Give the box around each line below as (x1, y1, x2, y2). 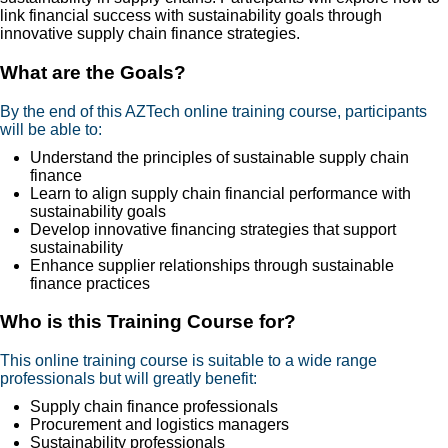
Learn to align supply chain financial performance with (30, 184, 411, 202)
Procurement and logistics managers (30, 416, 289, 434)
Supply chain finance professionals (30, 398, 278, 416)
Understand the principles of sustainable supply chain (30, 148, 409, 166)
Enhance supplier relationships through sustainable (30, 256, 394, 274)
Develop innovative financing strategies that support (30, 220, 396, 238)
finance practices (30, 274, 150, 292)
